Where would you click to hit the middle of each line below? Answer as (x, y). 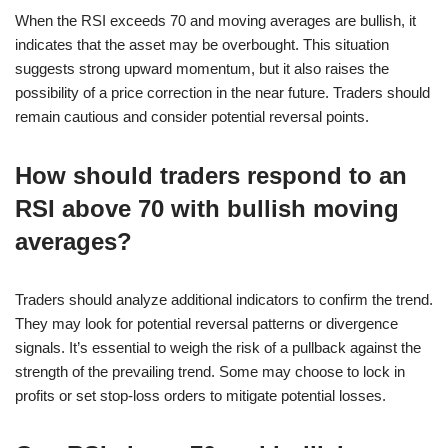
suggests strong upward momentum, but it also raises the (202, 68)
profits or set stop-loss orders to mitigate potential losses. (200, 395)
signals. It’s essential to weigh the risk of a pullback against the (218, 347)
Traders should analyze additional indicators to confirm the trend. (224, 299)
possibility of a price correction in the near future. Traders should (222, 92)
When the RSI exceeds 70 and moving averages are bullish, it (215, 20)
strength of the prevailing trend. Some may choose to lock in (210, 371)
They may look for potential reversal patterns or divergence (206, 323)
